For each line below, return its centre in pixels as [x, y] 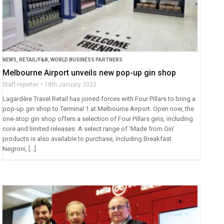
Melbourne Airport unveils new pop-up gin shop [89, 72]
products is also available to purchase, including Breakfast [87, 138]
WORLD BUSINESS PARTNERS [87, 59]
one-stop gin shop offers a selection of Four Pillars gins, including [98, 118]
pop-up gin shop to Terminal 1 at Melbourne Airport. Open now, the [98, 108]
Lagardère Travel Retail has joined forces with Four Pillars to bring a [99, 98]
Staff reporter [21, 84]
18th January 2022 [71, 84]
